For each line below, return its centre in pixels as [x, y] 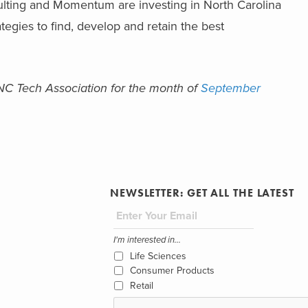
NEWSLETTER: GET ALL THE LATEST [202, 193]
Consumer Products [172, 271]
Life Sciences [158, 256]
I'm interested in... [147, 240]
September [231, 88]
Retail [141, 285]
